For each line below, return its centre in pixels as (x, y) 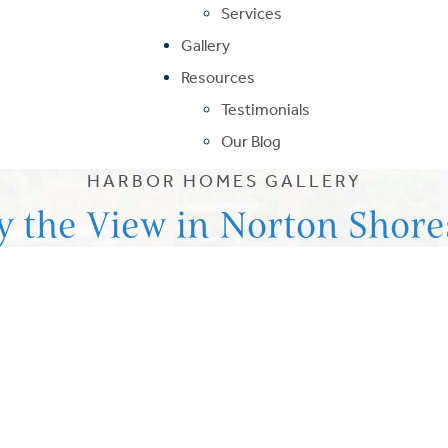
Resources (217, 77)
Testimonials (265, 109)
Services (251, 13)
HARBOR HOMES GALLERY (224, 180)
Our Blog (250, 141)
